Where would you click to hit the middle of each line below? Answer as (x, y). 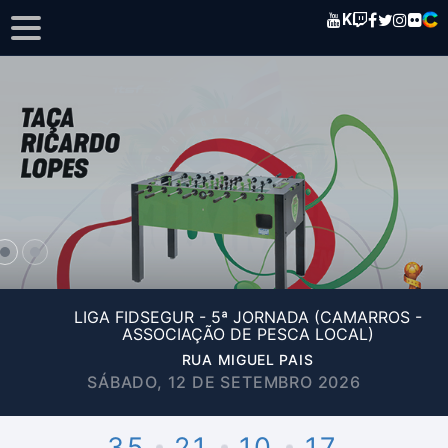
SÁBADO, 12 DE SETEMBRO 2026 (224, 382)
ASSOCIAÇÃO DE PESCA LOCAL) (247, 334)
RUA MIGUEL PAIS (247, 359)
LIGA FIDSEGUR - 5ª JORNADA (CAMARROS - (247, 317)
